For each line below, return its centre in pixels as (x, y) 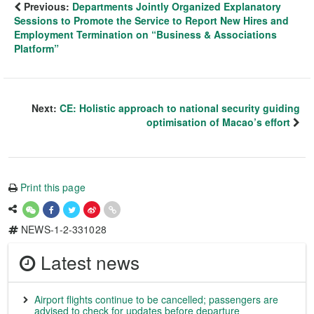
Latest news (88, 261)
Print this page (53, 187)
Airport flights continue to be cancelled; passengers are (156, 299)
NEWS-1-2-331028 (62, 229)
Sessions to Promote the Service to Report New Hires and (151, 20)
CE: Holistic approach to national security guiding (180, 108)
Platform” (36, 48)
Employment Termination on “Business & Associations (145, 34)
